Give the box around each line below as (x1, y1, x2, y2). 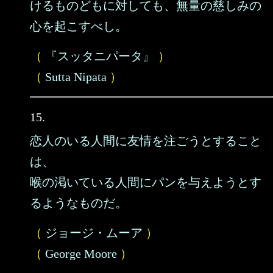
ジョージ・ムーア (45, 226, 143, 239)
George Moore (45, 247, 117, 260)
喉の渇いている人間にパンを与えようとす (30, 175, 261, 189)
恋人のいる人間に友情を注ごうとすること (30, 134, 261, 147)
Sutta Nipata (45, 70, 107, 83)
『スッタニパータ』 (45, 49, 155, 63)
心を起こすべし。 (30, 19, 127, 33)
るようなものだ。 (30, 196, 127, 210)
